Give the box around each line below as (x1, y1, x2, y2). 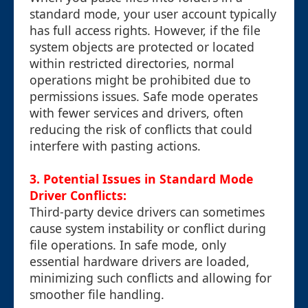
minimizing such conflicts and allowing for (30, 269, 272, 287)
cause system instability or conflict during (30, 220, 266, 237)
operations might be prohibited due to (30, 71, 251, 89)
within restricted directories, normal (30, 55, 234, 72)
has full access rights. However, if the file (30, 22, 261, 39)
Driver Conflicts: (30, 187, 126, 204)
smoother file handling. (30, 286, 164, 303)
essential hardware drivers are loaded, (30, 253, 250, 270)
